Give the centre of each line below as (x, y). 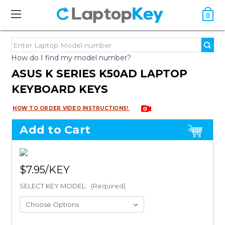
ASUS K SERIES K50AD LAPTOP (100, 74)
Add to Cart (55, 130)
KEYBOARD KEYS (60, 89)
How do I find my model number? (71, 58)
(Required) (108, 186)
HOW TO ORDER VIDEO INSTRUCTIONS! (71, 108)
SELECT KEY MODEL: (54, 186)
